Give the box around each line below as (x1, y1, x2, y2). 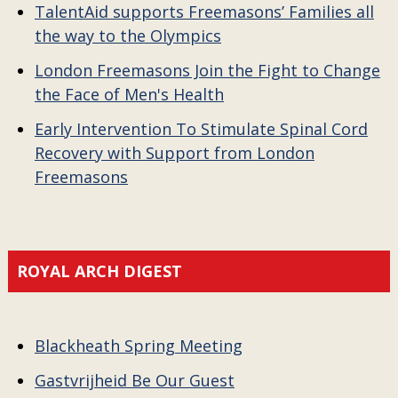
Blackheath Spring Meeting (34, 335, 243, 356)
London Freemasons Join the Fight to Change (34, 60, 380, 81)
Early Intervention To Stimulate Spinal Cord (34, 118, 368, 139)
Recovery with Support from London (34, 142, 314, 163)
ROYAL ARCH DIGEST (16, 260, 182, 282)
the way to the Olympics (34, 25, 221, 46)
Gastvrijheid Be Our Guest (34, 370, 235, 391)
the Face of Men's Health (34, 84, 224, 105)
